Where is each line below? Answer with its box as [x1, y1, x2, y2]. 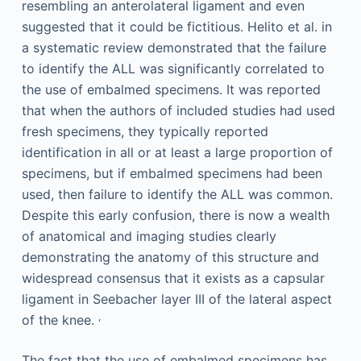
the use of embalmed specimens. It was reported [21, 81, 321, 98]
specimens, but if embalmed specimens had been [21, 165, 322, 182]
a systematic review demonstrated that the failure [21, 39, 326, 56]
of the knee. [21, 312, 98, 329]
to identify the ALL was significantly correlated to [21, 60, 325, 77]
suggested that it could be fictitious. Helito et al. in [21, 19, 332, 35]
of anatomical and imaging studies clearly [21, 228, 276, 245]
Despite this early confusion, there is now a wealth [21, 207, 330, 224]
